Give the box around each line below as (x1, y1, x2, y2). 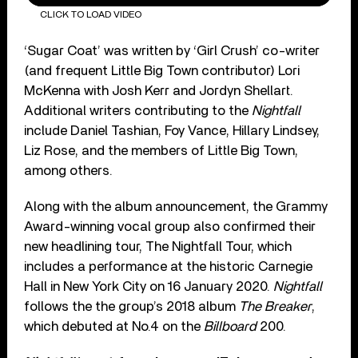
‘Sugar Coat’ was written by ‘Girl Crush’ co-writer (24, 43, 320, 58)
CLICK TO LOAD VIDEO (39, 10, 141, 20)
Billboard (204, 319, 257, 333)
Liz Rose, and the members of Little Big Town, (24, 143, 299, 157)
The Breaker (239, 299, 312, 313)
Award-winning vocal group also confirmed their (24, 219, 316, 233)
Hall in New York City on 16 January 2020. (24, 279, 274, 293)
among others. (24, 163, 113, 177)
